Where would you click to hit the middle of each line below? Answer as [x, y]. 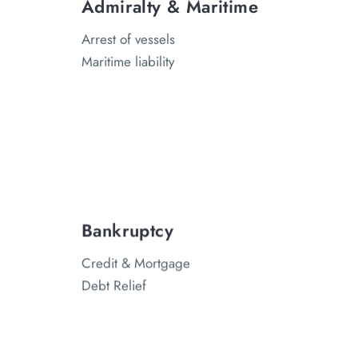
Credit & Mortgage [136, 263]
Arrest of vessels [128, 40]
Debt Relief [114, 286]
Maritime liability [128, 62]
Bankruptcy [127, 231]
